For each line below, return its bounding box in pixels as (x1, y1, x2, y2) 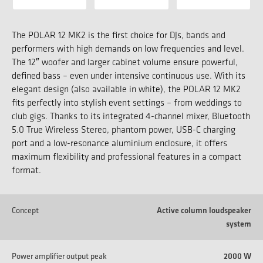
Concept (12, 204, 39, 215)
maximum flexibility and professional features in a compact (12, 150, 241, 162)
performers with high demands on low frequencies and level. (12, 42, 244, 54)
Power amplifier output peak (12, 250, 107, 261)
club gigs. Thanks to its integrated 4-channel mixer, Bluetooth (12, 110, 250, 122)
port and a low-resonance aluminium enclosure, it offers (12, 137, 227, 149)
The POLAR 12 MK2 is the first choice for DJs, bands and (12, 29, 225, 41)
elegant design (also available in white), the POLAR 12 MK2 (12, 83, 241, 95)
